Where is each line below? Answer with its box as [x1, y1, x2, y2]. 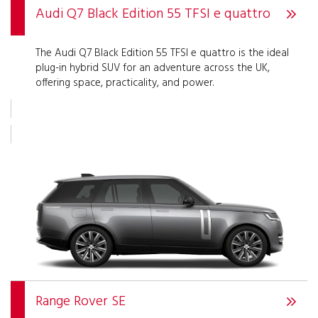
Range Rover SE [35, 290, 126, 314]
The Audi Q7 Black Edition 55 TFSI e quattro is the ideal [35, 44, 289, 62]
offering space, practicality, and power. [35, 74, 214, 92]
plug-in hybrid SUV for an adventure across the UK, [35, 59, 270, 77]
